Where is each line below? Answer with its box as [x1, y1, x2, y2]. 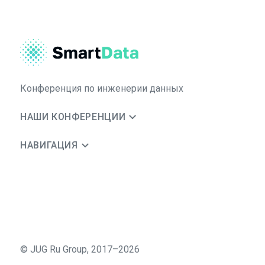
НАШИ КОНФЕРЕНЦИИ [20, 111, 126, 122]
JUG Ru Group [30, 244, 87, 255]
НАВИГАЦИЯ [20, 140, 78, 151]
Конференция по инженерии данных [20, 83, 183, 94]
